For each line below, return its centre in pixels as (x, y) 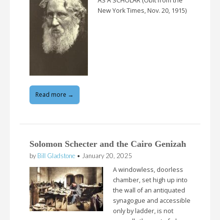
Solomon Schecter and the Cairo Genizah (108, 144)
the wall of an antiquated (149, 191)
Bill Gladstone (56, 155)
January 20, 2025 (107, 155)
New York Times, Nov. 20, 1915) (142, 10)
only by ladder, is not (143, 211)
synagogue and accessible (152, 201)
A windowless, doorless (148, 170)
